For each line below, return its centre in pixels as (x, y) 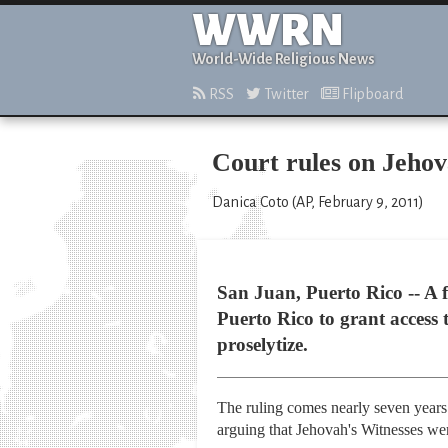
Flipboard (371, 94)
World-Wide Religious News (283, 59)
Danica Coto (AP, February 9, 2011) (318, 202)
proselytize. (262, 344)
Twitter (285, 94)
